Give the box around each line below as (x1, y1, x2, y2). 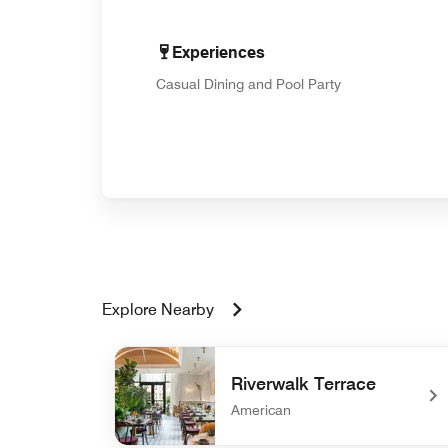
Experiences (172, 43, 265, 62)
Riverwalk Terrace (231, 373, 376, 394)
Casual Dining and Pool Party (156, 76, 341, 92)
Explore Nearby (102, 300, 214, 319)
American (231, 402, 291, 418)
